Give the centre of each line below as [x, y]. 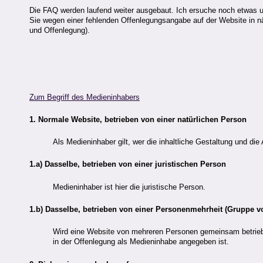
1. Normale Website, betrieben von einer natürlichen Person [138, 119]
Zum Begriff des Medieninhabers [85, 97]
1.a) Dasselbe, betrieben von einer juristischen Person [128, 164]
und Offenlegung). [60, 31]
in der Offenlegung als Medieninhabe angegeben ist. [141, 242]
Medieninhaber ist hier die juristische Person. [129, 187]
